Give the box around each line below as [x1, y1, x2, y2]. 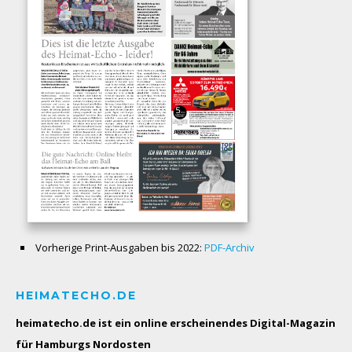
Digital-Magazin [250, 315, 335, 330]
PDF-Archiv [204, 240, 255, 255]
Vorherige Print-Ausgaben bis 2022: [35, 240, 204, 255]
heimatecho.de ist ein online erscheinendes [16, 315, 250, 330]
